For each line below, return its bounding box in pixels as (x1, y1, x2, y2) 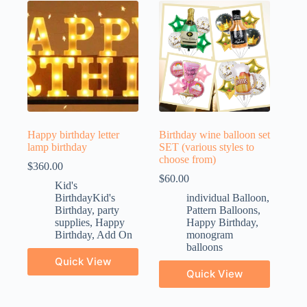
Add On (97, 228, 132, 241)
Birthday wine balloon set (159, 128, 271, 140)
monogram (186, 228, 234, 241)
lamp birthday (27, 140, 87, 153)
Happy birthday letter (27, 128, 119, 140)
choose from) (159, 153, 217, 165)
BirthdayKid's (55, 191, 115, 204)
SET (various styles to (159, 140, 255, 153)
